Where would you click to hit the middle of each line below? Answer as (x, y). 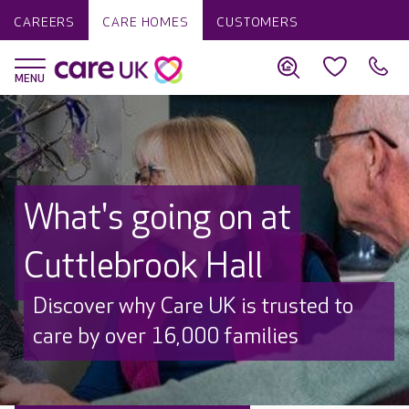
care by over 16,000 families (166, 336)
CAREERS (45, 22)
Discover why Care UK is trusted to (193, 306)
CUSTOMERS (257, 22)
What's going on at (157, 219)
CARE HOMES (146, 22)
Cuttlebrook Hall (143, 267)
